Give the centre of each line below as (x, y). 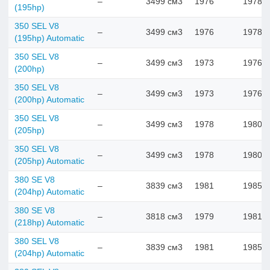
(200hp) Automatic (49, 99)
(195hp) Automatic (49, 38)
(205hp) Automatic (49, 161)
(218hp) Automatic (49, 222)
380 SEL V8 (37, 241)
